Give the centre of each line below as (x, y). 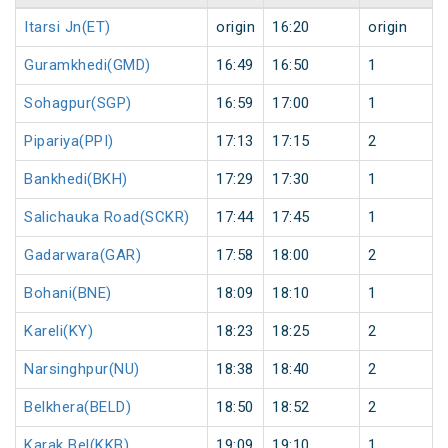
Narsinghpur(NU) (82, 369)
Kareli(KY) (58, 331)
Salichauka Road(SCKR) (107, 217)
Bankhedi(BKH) (76, 179)
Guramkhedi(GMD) (87, 65)
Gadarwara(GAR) (82, 255)
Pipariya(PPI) (69, 141)
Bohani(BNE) (68, 293)
